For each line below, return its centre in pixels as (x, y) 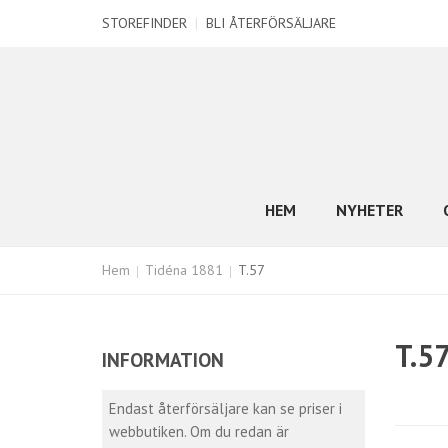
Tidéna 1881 (184, 270)
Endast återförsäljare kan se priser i (225, 408)
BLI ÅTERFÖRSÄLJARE (271, 23)
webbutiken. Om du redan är (199, 431)
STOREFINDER (144, 23)
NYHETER (369, 210)
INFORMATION (163, 359)
